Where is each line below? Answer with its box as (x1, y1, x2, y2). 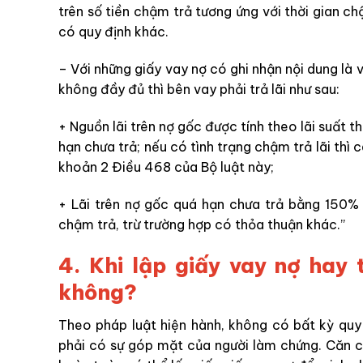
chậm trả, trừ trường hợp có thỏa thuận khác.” (58, 216, 345, 233)
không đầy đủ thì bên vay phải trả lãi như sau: (58, 81, 340, 98)
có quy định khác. (58, 23, 169, 41)
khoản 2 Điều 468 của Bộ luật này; (58, 158, 274, 175)
